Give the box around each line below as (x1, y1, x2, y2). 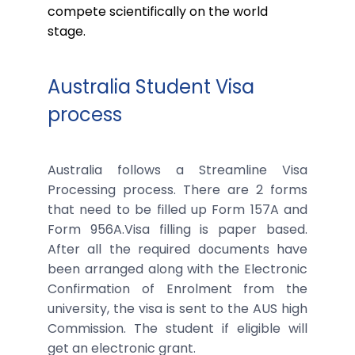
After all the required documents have (48, 239, 307, 258)
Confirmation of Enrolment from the (48, 279, 307, 298)
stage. (48, 21, 86, 40)
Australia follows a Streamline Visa (48, 160, 307, 179)
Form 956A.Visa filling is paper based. (48, 219, 307, 239)
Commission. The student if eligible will (48, 319, 307, 338)
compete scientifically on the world (48, 2, 268, 21)
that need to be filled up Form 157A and (48, 200, 307, 219)
